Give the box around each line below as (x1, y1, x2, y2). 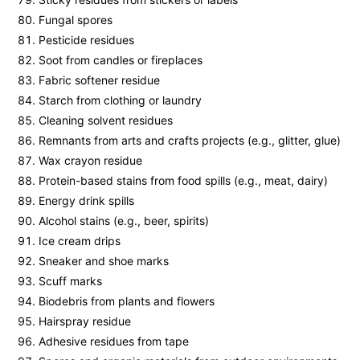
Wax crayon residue (39, 153, 142, 168)
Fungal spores (39, 13, 112, 27)
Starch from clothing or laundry (39, 93, 202, 108)
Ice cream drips (39, 234, 121, 248)
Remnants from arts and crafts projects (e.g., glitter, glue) (39, 133, 341, 148)
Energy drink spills (39, 194, 134, 208)
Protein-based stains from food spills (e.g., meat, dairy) (39, 174, 328, 188)
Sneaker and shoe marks (39, 254, 169, 268)
